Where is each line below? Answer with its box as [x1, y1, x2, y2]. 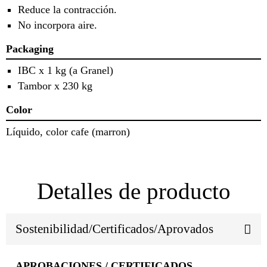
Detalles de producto [36, 178, 231, 204]
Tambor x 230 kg [18, 80, 92, 92]
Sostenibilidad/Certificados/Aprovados [15, 222, 213, 237]
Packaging [6, 42, 54, 55]
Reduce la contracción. [18, 3, 117, 15]
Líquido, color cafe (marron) [6, 125, 130, 138]
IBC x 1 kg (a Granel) [18, 64, 113, 77]
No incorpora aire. [18, 18, 97, 31]
